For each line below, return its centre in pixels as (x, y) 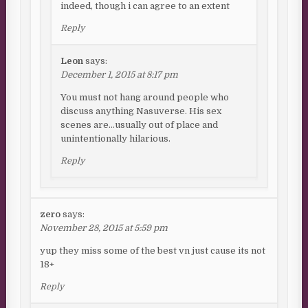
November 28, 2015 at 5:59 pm (104, 228)
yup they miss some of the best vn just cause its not (153, 251)
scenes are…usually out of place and (140, 125)
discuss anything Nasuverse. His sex (141, 111)
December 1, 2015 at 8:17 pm (120, 75)
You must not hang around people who (145, 98)
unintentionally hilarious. (116, 139)
